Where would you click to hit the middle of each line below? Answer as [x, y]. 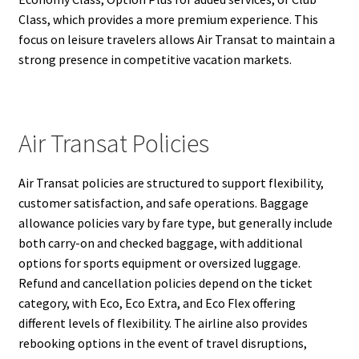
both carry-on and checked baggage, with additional [160, 242]
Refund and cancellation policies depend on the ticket [165, 282]
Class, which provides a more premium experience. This [168, 20]
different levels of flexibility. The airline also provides [163, 323]
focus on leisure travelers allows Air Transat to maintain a [176, 40]
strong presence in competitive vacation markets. [155, 60]
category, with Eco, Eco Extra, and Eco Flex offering [157, 303]
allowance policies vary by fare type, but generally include [175, 222]
